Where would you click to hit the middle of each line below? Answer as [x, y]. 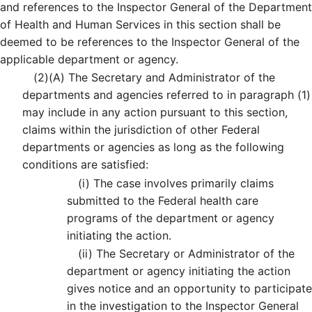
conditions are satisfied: [85, 165]
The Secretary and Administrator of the [170, 78]
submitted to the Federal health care [163, 200]
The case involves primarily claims [182, 183]
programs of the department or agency [171, 218]
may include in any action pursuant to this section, [155, 112]
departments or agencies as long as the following [153, 147]
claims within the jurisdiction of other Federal [141, 130]
